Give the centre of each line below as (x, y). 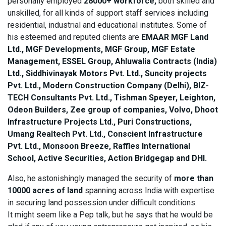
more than (194, 178)
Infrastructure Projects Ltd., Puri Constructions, (100, 122)
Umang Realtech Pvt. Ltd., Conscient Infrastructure (105, 134)
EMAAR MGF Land (175, 37)
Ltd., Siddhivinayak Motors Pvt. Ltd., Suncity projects (107, 73)
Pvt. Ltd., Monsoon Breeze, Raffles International (99, 146)
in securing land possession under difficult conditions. (102, 202)
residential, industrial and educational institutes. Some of (107, 25)
